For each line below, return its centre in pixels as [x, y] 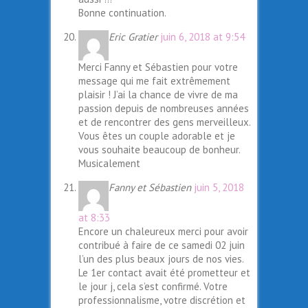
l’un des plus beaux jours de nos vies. [161, 259]
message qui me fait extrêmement [154, 81]
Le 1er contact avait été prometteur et [164, 273]
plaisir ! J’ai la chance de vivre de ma [158, 95]
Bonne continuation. [122, 13]
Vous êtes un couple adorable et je [157, 136]
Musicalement [109, 164]
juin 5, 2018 [219, 188]
